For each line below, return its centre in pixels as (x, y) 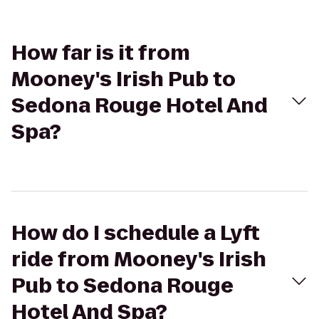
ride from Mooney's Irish (139, 260)
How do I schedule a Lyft (136, 233)
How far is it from (101, 53)
